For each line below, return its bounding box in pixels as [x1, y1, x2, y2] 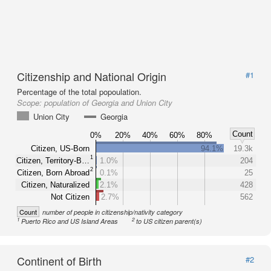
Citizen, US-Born [31, 143, 90, 153]
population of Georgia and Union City [44, 97, 172, 108]
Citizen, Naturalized [21, 180, 90, 189]
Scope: [17, 97, 44, 108]
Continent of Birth [17, 253, 102, 269]
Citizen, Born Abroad [17, 168, 90, 177]
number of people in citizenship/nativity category [42, 207, 183, 217]
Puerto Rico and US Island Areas [21, 217, 119, 226]
